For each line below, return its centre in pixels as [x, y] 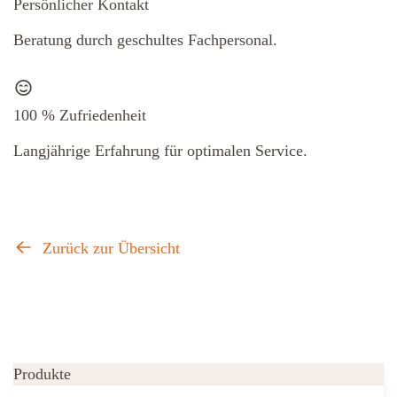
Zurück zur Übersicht [109, 248]
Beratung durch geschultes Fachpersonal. [145, 40]
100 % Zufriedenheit [80, 115]
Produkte [42, 374]
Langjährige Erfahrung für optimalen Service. [160, 151]
